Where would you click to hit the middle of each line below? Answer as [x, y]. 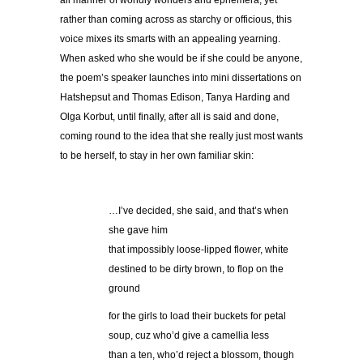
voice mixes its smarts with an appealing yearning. [170, 39]
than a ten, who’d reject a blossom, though [201, 355]
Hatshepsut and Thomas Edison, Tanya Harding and [175, 98]
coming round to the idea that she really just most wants [181, 137]
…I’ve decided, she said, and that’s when [199, 211]
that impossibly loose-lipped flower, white [199, 250]
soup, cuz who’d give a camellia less [189, 336]
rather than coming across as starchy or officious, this [176, 20]
